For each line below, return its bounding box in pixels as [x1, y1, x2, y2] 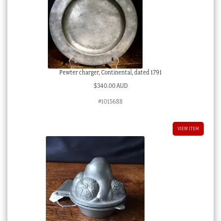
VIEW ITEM [178, 125, 199, 131]
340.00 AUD [97, 81, 128, 89]
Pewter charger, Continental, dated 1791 [59, 68, 162, 76]
